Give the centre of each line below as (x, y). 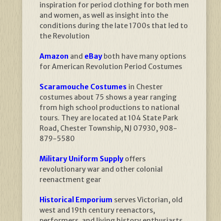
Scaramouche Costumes (83, 87)
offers (134, 159)
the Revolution (65, 36)
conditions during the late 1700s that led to (114, 26)
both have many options (144, 56)
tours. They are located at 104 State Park (109, 118)
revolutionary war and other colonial (101, 169)
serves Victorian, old (147, 200)
